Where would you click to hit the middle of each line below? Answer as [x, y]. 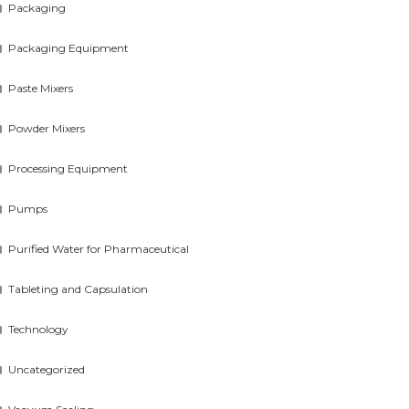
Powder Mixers [47, 128]
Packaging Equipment [69, 48]
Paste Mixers [41, 88]
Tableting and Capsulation [79, 289]
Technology [39, 329]
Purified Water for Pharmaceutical [99, 249]
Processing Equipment [68, 168]
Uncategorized [47, 369]
